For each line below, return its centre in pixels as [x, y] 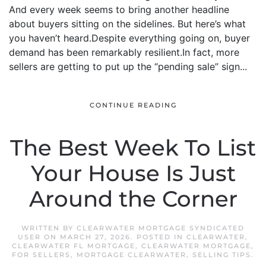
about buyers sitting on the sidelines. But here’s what [127, 24]
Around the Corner [133, 199]
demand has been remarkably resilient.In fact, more [124, 52]
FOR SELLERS [41, 255]
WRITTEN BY [49, 228]
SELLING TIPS [222, 255]
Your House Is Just [133, 173]
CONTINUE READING [133, 105]
